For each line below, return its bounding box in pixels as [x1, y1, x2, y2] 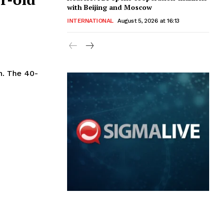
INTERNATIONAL [67, 17, 113, 24]
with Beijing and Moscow [67, 2, 152, 12]
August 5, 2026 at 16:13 [117, 17, 180, 24]
